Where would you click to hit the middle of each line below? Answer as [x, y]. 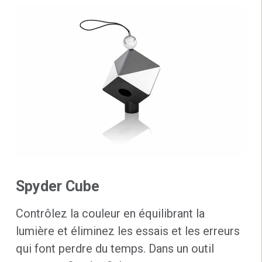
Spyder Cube [57, 186]
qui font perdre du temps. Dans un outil [115, 248]
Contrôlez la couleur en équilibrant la [110, 213]
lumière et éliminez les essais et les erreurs [127, 231]
